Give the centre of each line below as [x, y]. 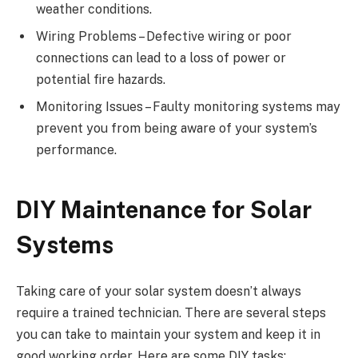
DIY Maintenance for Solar [164, 209]
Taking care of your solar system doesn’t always [159, 291]
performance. [76, 150]
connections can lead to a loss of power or [161, 58]
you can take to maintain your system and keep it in [168, 334]
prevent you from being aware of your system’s [177, 129]
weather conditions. [94, 10]
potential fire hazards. [101, 80]
